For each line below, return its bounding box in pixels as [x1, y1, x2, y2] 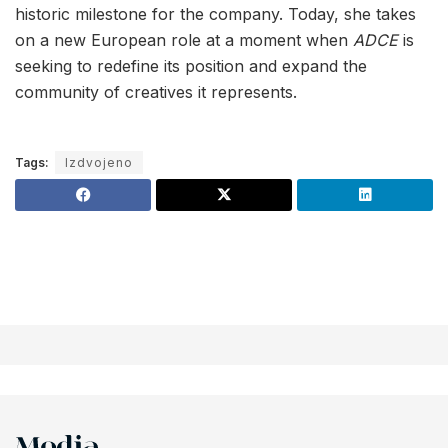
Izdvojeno [65, 155, 133, 171]
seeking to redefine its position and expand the [15, 56, 367, 77]
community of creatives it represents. [15, 82, 297, 103]
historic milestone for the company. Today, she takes [15, 4, 416, 25]
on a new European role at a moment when [15, 30, 353, 51]
